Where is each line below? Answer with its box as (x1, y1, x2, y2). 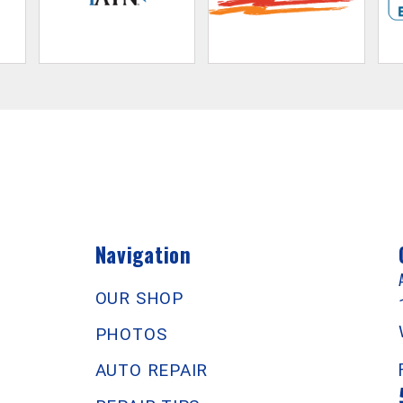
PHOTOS (94, 323, 167, 345)
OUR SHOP (94, 287, 184, 309)
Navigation (94, 238, 192, 270)
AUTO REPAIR (94, 359, 209, 381)
